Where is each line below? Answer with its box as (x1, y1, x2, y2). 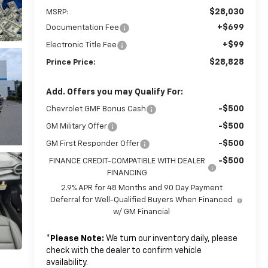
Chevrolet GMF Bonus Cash (45, 105, 146, 113)
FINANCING (106, 169, 147, 177)
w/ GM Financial (113, 208, 170, 216)
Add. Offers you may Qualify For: (45, 87, 183, 96)
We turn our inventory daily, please (103, 234, 237, 243)
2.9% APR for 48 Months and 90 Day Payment (60, 184, 223, 192)
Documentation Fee (45, 23, 119, 32)
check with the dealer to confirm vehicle (45, 246, 202, 255)
